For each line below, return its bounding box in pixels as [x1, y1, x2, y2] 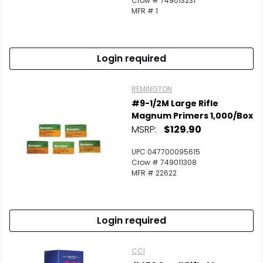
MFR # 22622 [131, 168, 177, 178]
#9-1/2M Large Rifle [131, 97, 218, 110]
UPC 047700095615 [131, 147, 200, 157]
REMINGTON [131, 84, 172, 95]
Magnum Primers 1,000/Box [131, 110, 253, 122]
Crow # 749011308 [131, 157, 197, 168]
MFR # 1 [131, 6, 158, 16]
